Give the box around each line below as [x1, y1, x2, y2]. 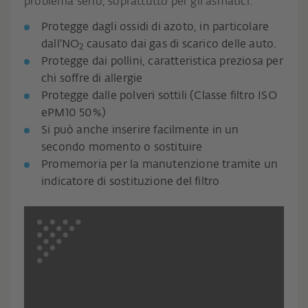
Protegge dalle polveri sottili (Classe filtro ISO [41, 91, 277, 102]
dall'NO [41, 39, 80, 51]
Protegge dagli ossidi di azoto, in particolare [41, 22, 269, 34]
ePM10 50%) [41, 108, 106, 120]
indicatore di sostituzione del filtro [41, 177, 220, 188]
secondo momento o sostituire [41, 142, 203, 154]
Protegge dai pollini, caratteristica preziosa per [41, 56, 283, 68]
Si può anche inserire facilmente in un [41, 125, 239, 137]
